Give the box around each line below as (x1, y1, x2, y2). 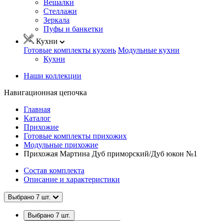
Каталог (24, 113, 51, 122)
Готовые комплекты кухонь (24, 45, 116, 54)
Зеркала (43, 15, 70, 24)
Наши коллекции (24, 71, 81, 80)
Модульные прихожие (24, 140, 98, 149)
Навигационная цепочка (4, 88, 87, 97)
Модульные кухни (118, 45, 180, 54)
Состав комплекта (24, 166, 84, 175)
